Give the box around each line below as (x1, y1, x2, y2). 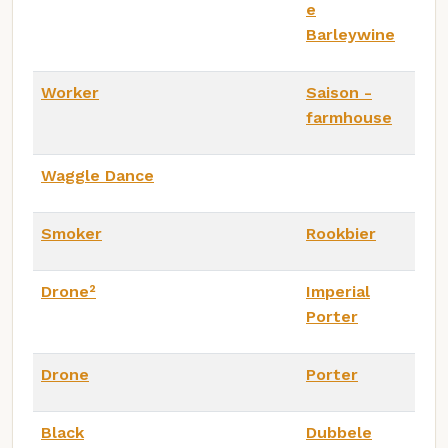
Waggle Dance (41, 165, 154, 185)
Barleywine (306, 24, 395, 44)
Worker (41, 82, 99, 102)
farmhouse (306, 107, 392, 127)
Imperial (306, 281, 370, 301)
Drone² (41, 281, 96, 301)
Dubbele (306, 422, 372, 442)
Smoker (41, 223, 102, 243)
